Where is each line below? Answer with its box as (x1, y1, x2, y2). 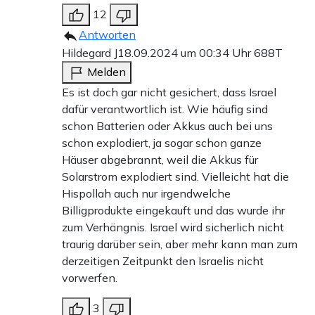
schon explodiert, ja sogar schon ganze (62, 136, 262, 150)
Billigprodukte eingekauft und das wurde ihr (62, 203, 285, 218)
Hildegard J (62, 46, 117, 60)
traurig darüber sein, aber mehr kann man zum (62, 237, 297, 252)
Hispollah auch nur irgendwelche (62, 186, 231, 201)
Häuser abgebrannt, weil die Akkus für (62, 153, 258, 167)
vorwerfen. (62, 271, 117, 285)
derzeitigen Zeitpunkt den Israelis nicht (62, 254, 264, 269)
